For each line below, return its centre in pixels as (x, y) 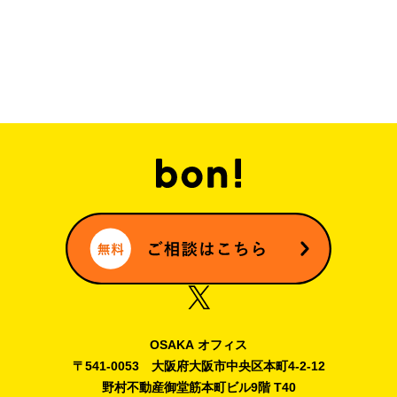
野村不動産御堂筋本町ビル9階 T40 (198, 387)
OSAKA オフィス (198, 344)
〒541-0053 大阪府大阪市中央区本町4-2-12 (198, 366)
